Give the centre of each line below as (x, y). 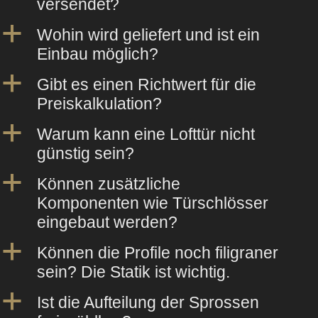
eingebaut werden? (107, 222)
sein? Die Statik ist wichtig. (133, 272)
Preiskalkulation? (99, 103)
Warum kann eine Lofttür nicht (146, 134)
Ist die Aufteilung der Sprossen (148, 302)
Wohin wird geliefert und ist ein (148, 34)
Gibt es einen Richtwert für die (147, 84)
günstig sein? (86, 153)
